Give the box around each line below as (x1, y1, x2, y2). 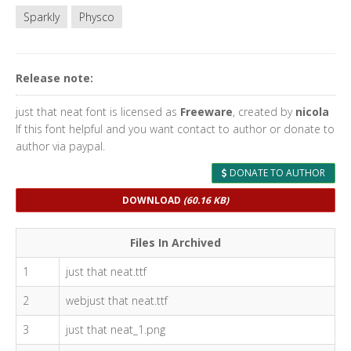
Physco (79, 9, 114, 24)
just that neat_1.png (66, 322, 165, 337)
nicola (295, 104, 329, 119)
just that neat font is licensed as (16, 104, 180, 119)
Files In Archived (130, 235, 221, 250)
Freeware (180, 104, 233, 119)
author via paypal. (16, 139, 105, 154)
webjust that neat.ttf (66, 293, 168, 308)
